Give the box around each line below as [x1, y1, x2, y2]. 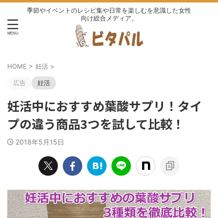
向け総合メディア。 [80, 14, 138, 22]
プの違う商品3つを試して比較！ [7, 115, 184, 132]
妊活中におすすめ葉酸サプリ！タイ [7, 97, 202, 114]
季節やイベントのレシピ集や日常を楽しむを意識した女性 [27, 6, 191, 14]
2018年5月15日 [16, 138, 64, 146]
